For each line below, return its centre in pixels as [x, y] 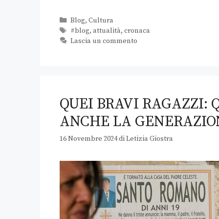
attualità [107, 31]
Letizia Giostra [150, 139]
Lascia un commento [104, 41]
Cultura [101, 21]
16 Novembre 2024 [88, 139]
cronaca [137, 31]
